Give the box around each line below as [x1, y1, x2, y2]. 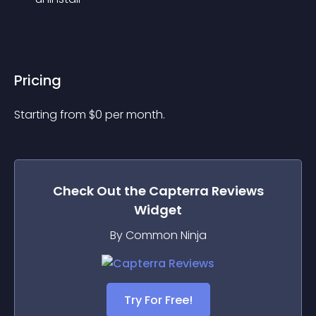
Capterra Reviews [148, 182, 264, 200]
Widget [134, 201, 182, 219]
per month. [105, 107, 165, 123]
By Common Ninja [109, 227, 207, 243]
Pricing [14, 71, 61, 90]
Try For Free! [123, 292, 193, 308]
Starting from [14, 107, 89, 123]
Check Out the [52, 182, 149, 200]
